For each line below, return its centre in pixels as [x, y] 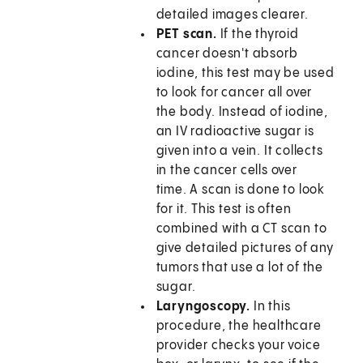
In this [271, 307]
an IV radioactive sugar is [235, 132]
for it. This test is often [224, 210]
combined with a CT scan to [241, 229]
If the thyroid [258, 35]
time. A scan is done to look [241, 190]
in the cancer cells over [226, 171]
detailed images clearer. [232, 15]
